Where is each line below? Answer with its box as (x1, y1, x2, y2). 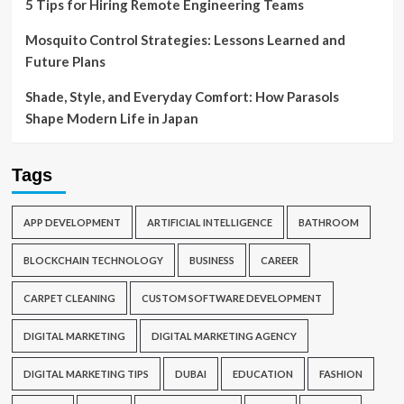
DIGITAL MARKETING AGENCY (151, 330, 297, 342)
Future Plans (24, 53, 106, 69)
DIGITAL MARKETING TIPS (23, 368, 149, 380)
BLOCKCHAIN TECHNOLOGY (23, 254, 163, 266)
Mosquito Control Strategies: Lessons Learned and (24, 32, 345, 48)
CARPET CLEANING (23, 292, 115, 304)
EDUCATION (232, 368, 293, 380)
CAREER (260, 254, 298, 266)
